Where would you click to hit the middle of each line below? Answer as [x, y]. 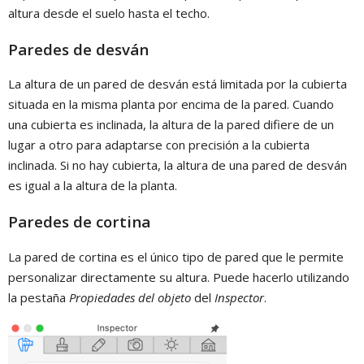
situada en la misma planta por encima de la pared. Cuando [171, 104]
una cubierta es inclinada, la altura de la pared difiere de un [171, 125]
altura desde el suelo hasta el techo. [109, 13]
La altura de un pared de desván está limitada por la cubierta [178, 84]
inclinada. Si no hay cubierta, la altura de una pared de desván [178, 165]
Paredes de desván [78, 49]
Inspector [239, 297]
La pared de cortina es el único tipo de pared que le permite [176, 256]
